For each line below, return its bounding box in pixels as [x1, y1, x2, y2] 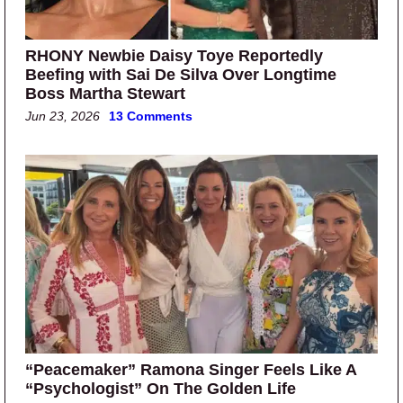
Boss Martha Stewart [25, 84, 185, 103]
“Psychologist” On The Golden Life [25, 379, 296, 398]
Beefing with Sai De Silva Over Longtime [25, 65, 336, 84]
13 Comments [109, 108, 193, 123]
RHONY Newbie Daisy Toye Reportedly [25, 46, 323, 65]
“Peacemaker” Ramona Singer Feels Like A [25, 360, 356, 379]
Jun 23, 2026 [25, 108, 100, 123]
